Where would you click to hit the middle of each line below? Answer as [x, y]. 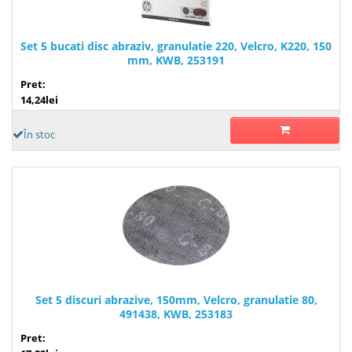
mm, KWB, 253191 [176, 60]
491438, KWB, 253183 [176, 313]
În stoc [39, 134]
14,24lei [39, 99]
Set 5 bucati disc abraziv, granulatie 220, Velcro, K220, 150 [176, 46]
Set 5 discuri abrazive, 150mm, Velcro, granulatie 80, [176, 299]
